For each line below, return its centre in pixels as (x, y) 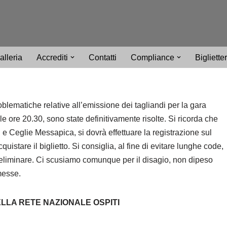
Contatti (103, 57)
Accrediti (52, 57)
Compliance (153, 57)
